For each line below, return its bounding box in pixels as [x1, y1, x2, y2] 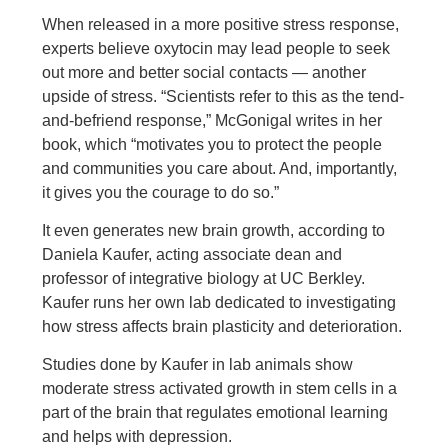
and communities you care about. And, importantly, [42, 160, 398, 177]
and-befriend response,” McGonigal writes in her [42, 112, 383, 129]
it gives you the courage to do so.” [42, 184, 280, 201]
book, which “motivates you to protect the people [42, 136, 383, 153]
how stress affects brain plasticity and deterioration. [42, 318, 403, 335]
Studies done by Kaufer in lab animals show [42, 356, 354, 373]
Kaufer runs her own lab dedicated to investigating [42, 294, 397, 311]
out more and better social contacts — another [42, 64, 367, 81]
